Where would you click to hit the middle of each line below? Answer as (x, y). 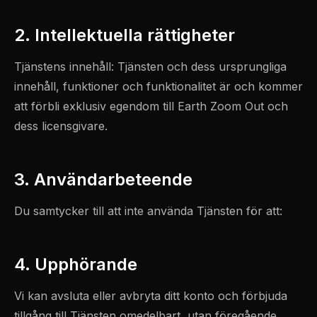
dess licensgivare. (61, 126)
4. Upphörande (76, 264)
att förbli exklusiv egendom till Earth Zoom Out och (151, 106)
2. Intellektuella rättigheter (125, 35)
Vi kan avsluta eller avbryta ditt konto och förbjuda (151, 296)
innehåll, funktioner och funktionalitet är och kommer (158, 86)
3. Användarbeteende (103, 179)
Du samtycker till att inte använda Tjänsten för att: (148, 211)
